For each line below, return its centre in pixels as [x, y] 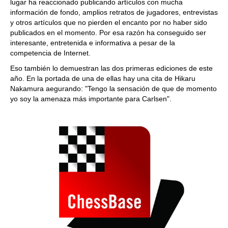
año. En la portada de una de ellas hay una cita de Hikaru [103, 78]
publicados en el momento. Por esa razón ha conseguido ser [108, 33]
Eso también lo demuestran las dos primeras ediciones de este [111, 68]
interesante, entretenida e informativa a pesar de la [93, 43]
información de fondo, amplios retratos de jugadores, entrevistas [114, 12]
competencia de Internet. [50, 53]
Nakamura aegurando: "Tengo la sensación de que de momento [113, 89]
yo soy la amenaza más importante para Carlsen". [91, 99]
